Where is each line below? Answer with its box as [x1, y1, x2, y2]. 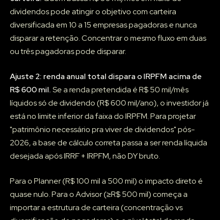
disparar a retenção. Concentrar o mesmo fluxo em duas [10, 33, 206, 44]
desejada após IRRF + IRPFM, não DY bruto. [10, 151, 160, 162]
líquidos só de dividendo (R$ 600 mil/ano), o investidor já [10, 98, 209, 109]
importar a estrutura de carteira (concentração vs [10, 202, 183, 213]
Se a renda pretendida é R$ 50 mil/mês [51, 84, 189, 95]
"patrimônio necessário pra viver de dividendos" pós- [10, 124, 195, 135]
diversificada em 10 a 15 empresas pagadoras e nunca [10, 20, 197, 30]
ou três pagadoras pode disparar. [10, 46, 126, 57]
